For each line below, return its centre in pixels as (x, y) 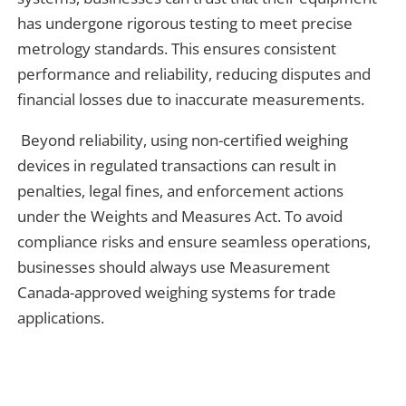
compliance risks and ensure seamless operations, (194, 241)
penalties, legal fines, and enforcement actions (181, 190)
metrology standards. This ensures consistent (177, 48)
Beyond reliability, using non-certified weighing (185, 140)
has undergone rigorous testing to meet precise (185, 23)
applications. (61, 317)
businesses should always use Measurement (174, 266)
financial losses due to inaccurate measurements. (191, 99)
